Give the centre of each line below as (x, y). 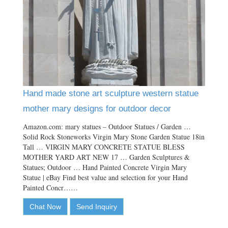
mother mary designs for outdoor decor (97, 109)
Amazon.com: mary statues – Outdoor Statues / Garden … (107, 127)
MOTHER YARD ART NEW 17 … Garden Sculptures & (106, 157)
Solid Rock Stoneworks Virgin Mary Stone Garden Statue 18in (114, 137)
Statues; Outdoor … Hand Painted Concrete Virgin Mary (105, 167)
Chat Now (45, 207)
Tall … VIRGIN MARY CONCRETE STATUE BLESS (104, 147)
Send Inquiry (97, 207)
